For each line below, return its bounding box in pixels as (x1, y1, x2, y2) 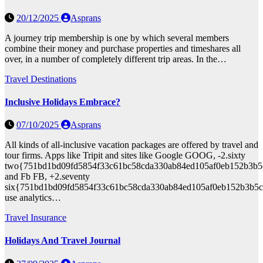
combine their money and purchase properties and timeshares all (5, 43, 241, 53)
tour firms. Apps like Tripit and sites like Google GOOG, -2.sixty (5, 150, 245, 161)
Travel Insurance (5, 213, 66, 223)
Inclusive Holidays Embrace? (5, 96, 120, 107)
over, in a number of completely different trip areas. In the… (5, 53, 227, 64)
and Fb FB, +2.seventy (5, 171, 90, 182)
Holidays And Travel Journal (5, 235, 120, 246)
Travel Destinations (5, 73, 76, 84)
